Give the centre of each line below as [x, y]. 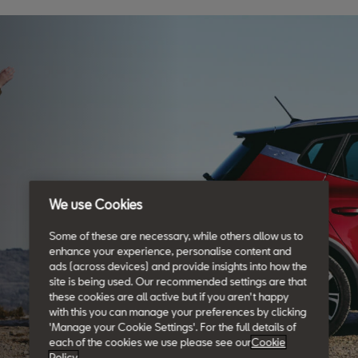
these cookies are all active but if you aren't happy [169, 297]
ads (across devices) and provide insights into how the [178, 267]
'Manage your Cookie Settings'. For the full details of [173, 327]
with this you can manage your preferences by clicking [178, 312]
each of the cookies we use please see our [150, 342]
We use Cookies [96, 205]
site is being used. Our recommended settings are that [178, 282]
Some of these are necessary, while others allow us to [176, 236]
